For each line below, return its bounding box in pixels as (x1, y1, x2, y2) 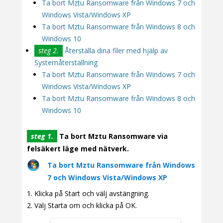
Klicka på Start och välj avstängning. (34, 189, 149, 199)
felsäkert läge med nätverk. (27, 144, 129, 154)
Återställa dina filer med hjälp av (63, 45, 168, 55)
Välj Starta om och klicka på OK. (34, 201, 137, 211)
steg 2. (38, 45, 59, 55)
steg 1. (31, 131, 53, 141)
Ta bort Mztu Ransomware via (57, 131, 168, 141)
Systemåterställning (34, 57, 98, 67)
